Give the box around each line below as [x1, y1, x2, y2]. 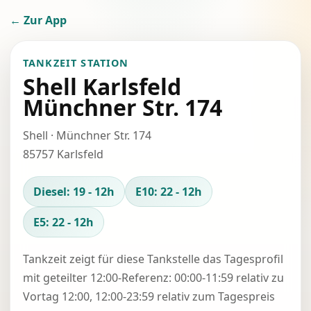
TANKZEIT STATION [23, 56, 129, 69]
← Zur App [10, 12, 67, 28]
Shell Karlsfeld [23, 72, 181, 101]
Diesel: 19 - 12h [33, 184, 115, 199]
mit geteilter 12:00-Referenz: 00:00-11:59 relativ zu [23, 270, 284, 285]
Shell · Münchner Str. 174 [23, 128, 151, 143]
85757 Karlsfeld [23, 146, 103, 162]
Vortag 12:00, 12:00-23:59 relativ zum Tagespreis [23, 289, 275, 304]
